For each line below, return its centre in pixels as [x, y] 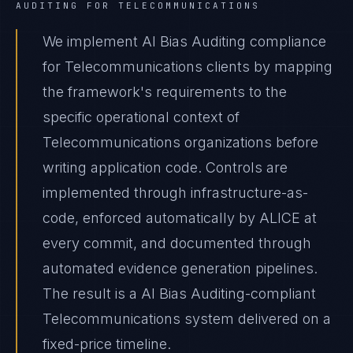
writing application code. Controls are [165, 167]
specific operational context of [141, 117]
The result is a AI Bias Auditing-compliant [179, 294]
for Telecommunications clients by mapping [188, 67]
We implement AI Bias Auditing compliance [184, 41]
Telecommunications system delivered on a [187, 319]
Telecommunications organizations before [180, 142]
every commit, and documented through [177, 243]
